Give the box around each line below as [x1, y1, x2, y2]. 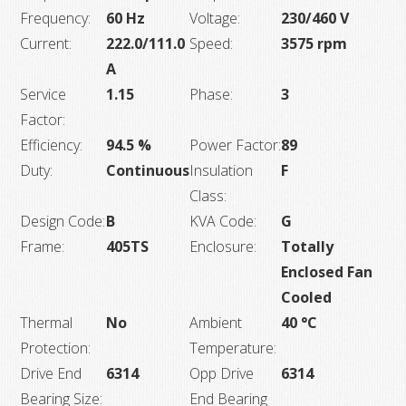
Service [20, 83, 67, 104]
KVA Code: [189, 210, 257, 231]
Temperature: [189, 337, 277, 358]
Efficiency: [20, 134, 83, 155]
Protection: [20, 337, 92, 358]
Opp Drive [189, 362, 255, 383]
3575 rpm [281, 33, 348, 53]
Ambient [189, 312, 243, 333]
